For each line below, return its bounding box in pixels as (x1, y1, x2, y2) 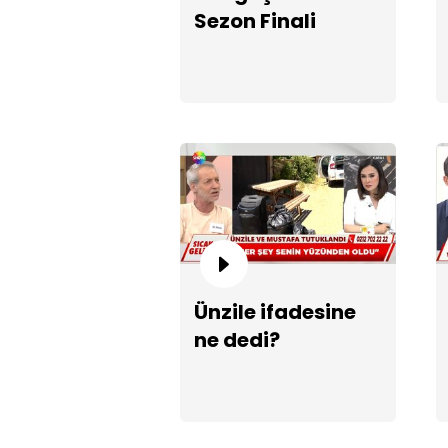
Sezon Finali (194, 6, 316, 35)
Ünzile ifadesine (194, 298, 356, 327)
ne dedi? (194, 326, 280, 355)
